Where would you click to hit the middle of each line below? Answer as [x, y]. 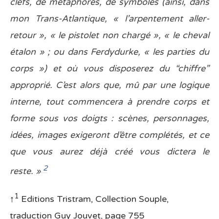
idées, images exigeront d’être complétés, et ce [109, 135]
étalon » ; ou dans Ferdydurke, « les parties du [109, 52]
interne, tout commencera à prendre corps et [109, 102]
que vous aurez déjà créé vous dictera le [109, 152]
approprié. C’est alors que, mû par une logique [109, 85]
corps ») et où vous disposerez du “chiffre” [109, 69]
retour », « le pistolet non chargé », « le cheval [109, 35]
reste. [22, 171]
